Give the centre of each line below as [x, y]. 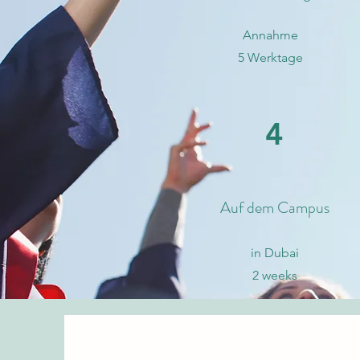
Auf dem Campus [275, 208]
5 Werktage [270, 57]
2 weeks [275, 275]
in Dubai [275, 253]
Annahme [270, 35]
